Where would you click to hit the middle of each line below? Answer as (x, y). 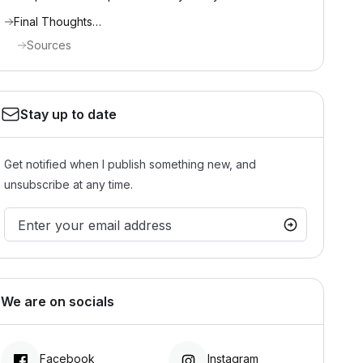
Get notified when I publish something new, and (130, 164)
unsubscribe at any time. (68, 184)
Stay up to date (68, 114)
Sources (49, 45)
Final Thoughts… (58, 21)
